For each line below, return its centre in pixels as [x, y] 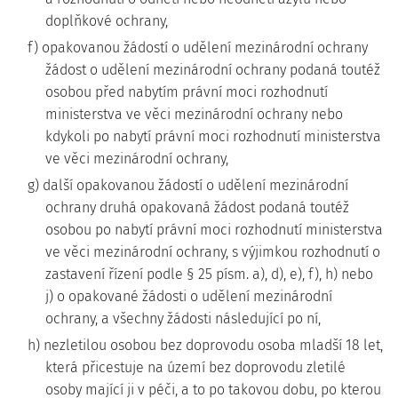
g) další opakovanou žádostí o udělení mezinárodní [188, 185]
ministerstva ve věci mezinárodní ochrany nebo [194, 114]
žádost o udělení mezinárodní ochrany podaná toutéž [213, 70]
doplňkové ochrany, [107, 21]
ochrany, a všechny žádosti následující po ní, [183, 318]
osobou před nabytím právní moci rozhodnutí [187, 92]
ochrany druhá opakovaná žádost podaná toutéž [197, 207]
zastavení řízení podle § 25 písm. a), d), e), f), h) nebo [209, 274]
